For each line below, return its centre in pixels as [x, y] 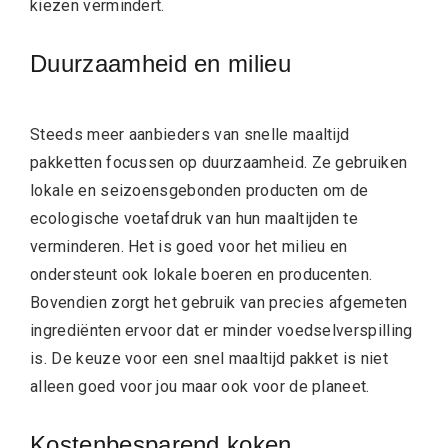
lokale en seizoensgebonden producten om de [199, 191]
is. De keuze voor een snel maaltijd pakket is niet [209, 359]
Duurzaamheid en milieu [164, 64]
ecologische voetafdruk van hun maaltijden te [194, 219]
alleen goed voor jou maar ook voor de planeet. [202, 387]
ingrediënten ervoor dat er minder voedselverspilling [221, 331]
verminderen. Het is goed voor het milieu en [189, 247]
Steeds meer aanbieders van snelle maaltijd [190, 135]
